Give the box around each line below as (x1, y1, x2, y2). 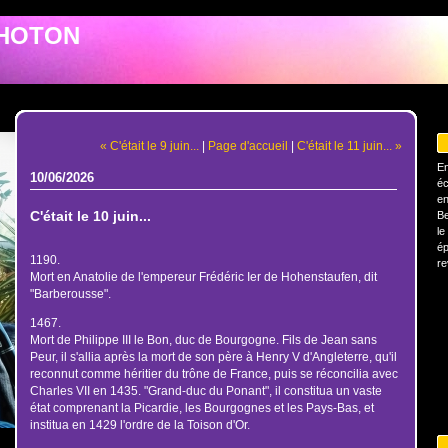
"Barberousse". (29, 287, 111, 301)
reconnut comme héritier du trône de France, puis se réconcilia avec (29, 367, 398, 380)
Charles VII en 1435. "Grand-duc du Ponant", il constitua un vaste (29, 384, 382, 397)
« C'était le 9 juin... (100, 138, 200, 152)
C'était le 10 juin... (29, 208, 151, 224)
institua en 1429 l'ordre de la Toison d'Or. (29, 418, 250, 431)
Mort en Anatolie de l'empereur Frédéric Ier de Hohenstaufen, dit (29, 270, 377, 284)
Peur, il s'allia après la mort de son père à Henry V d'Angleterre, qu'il (29, 350, 397, 363)
